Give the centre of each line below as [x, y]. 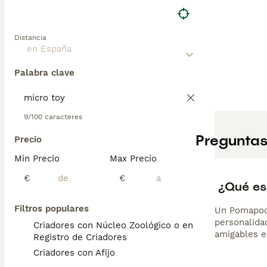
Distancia [30, 38]
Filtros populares [52, 209]
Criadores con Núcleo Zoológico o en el [119, 225]
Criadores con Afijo [74, 253]
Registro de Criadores [80, 237]
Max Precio [133, 159]
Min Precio [37, 159]
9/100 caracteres [53, 117]
